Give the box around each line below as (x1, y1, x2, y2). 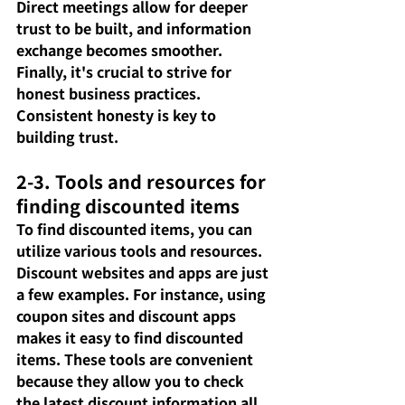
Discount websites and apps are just (16, 260, 272, 283)
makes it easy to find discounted (16, 325, 247, 348)
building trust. (16, 125, 118, 147)
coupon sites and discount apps (16, 304, 240, 326)
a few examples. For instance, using (16, 282, 269, 305)
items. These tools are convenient (16, 347, 257, 370)
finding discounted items (16, 192, 240, 219)
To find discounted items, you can (16, 217, 256, 240)
